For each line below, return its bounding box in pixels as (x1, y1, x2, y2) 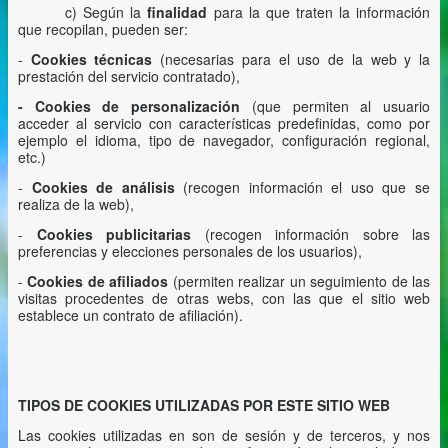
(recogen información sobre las (191, 224, 430, 244)
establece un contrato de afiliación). (18, 305, 247, 325)
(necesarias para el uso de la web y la (152, 49, 431, 69)
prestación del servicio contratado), (18, 66, 240, 86)
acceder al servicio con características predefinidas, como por (18, 113, 430, 133)
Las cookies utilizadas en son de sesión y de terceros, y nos (18, 425, 430, 445)
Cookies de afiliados (27, 271, 169, 291)
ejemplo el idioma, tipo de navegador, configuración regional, (18, 130, 430, 150)
